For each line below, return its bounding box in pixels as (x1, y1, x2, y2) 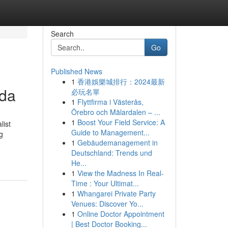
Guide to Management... (71, 127, 150, 137)
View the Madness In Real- (77, 168, 164, 178)
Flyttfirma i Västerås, (77, 97, 144, 107)
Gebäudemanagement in (77, 137, 158, 148)
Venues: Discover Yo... (71, 198, 144, 209)
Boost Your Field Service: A (77, 117, 165, 127)
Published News (50, 66, 102, 76)
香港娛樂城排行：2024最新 (77, 76, 165, 87)
